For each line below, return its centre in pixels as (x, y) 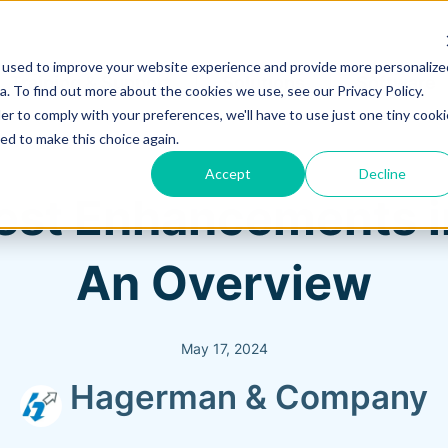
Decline (382, 173)
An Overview (224, 282)
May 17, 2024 (224, 348)
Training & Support (90, 82)
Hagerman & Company (248, 396)
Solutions (263, 82)
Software (396, 82)
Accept (228, 173)
